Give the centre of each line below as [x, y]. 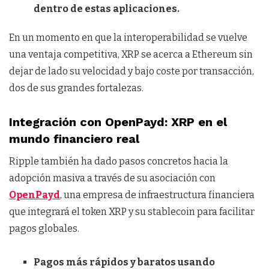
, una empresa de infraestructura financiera [157, 195]
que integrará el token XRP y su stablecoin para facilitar [132, 212]
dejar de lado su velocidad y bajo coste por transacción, [131, 71]
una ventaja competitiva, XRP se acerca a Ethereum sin [131, 55]
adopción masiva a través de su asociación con [112, 178]
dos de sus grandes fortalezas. [76, 88]
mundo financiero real [74, 139]
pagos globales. [44, 229]
